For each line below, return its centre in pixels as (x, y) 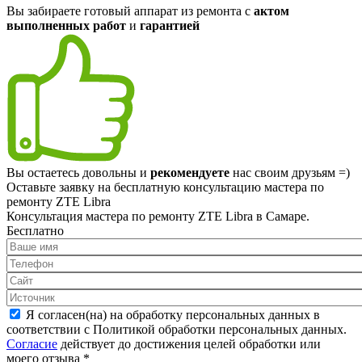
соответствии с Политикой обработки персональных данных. (177, 329)
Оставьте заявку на (60, 187)
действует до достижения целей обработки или (189, 343)
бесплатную (147, 187)
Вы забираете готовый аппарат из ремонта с (130, 11)
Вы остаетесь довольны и (78, 172)
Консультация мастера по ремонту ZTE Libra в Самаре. (158, 216)
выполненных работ (66, 25)
